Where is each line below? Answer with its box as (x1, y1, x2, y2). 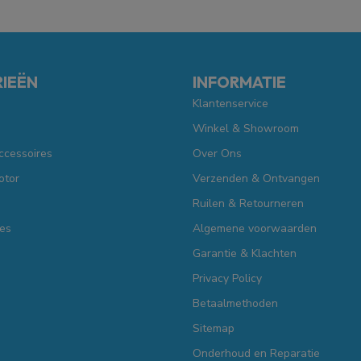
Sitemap (193, 320, 234, 336)
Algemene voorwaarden (193, 220, 317, 236)
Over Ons (193, 145, 242, 161)
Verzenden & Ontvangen (193, 170, 320, 186)
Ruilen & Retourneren (193, 195, 304, 211)
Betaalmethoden (193, 295, 278, 311)
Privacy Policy (193, 270, 262, 286)
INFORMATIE (193, 71, 286, 92)
